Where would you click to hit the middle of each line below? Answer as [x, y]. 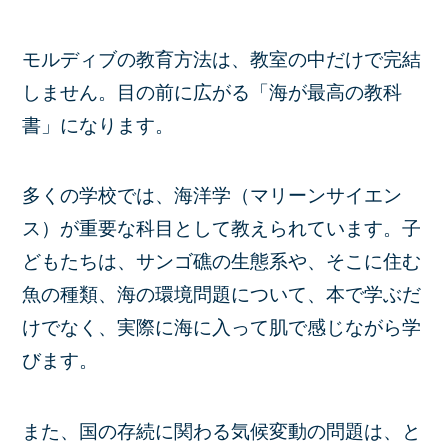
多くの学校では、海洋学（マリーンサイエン [212, 196]
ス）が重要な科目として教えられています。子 [222, 229]
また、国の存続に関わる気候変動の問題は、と [222, 431]
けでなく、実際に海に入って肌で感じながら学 [222, 328]
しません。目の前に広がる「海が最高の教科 [212, 92]
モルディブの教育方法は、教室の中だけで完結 [222, 59]
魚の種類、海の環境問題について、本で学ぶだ [222, 295]
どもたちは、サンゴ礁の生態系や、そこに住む [222, 262]
